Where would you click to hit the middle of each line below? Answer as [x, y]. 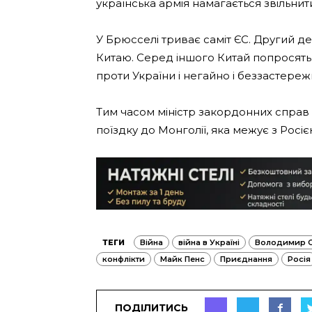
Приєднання [246, 259]
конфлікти [124, 259]
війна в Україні [209, 242]
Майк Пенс [182, 259]
